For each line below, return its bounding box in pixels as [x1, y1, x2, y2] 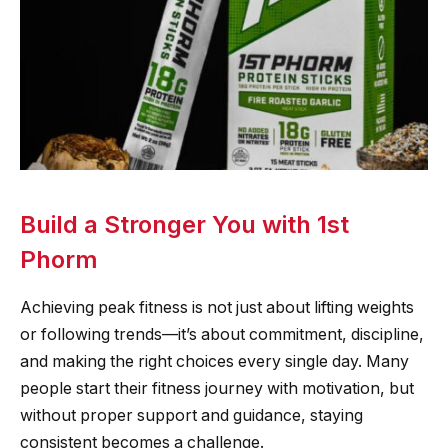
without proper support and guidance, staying [20, 406, 363, 426]
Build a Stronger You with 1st [20, 209, 349, 239]
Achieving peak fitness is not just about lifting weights [20, 298, 414, 318]
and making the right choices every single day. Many [20, 352, 409, 372]
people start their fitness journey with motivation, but [20, 379, 414, 399]
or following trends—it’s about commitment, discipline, [20, 325, 424, 345]
